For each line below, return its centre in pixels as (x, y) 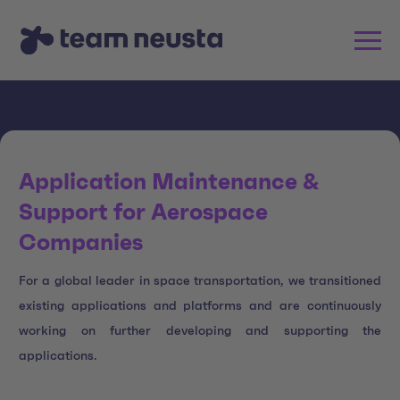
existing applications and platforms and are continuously (200, 306)
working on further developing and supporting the (200, 331)
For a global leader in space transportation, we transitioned (200, 281)
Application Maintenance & (169, 183)
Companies (81, 243)
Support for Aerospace (143, 213)
